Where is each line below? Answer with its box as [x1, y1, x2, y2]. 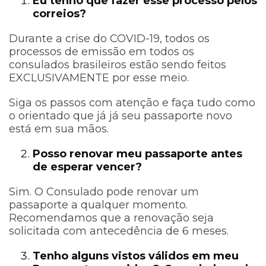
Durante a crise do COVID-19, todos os [9, 32, 210, 46]
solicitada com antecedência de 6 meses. [9, 224, 229, 238]
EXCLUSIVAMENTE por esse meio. [9, 71, 192, 85]
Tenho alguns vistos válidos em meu [33, 249, 239, 263]
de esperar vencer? [33, 160, 142, 174]
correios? [33, 7, 89, 21]
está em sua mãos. [9, 122, 112, 136]
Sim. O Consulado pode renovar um [9, 185, 199, 199]
